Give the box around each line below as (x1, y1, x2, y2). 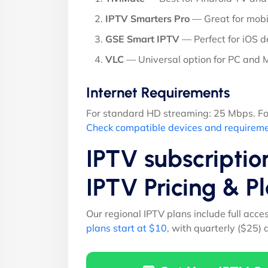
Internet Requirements (86, 83, 230, 101)
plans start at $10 (86, 221, 167, 234)
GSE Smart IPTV (105, 32, 179, 45)
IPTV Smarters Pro (105, 12, 190, 25)
